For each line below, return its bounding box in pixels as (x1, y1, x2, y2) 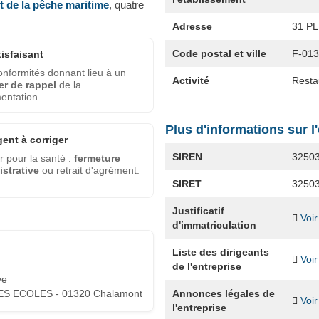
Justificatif (172, 204, 224, 216)
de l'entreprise (172, 260, 241, 272)
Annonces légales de (172, 287, 275, 299)
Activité (172, 74, 209, 86)
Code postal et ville (172, 47, 266, 59)
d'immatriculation (172, 219, 256, 231)
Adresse (172, 20, 212, 32)
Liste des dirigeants (172, 246, 269, 258)
